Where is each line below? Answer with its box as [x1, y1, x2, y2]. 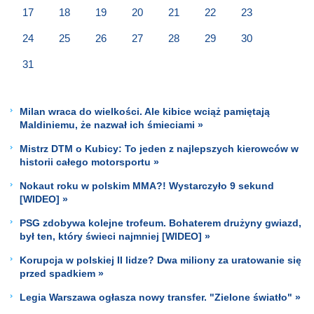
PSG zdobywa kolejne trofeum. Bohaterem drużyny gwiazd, [20, 217, 301, 228]
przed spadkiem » [20, 267, 104, 279]
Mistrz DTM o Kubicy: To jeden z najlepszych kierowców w [20, 142, 299, 154]
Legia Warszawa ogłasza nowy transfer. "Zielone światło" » [20, 291, 301, 303]
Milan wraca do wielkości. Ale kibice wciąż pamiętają [20, 105, 270, 117]
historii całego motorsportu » [20, 156, 159, 168]
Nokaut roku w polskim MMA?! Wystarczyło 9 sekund [20, 179, 274, 191]
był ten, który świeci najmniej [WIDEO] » [20, 230, 210, 242]
